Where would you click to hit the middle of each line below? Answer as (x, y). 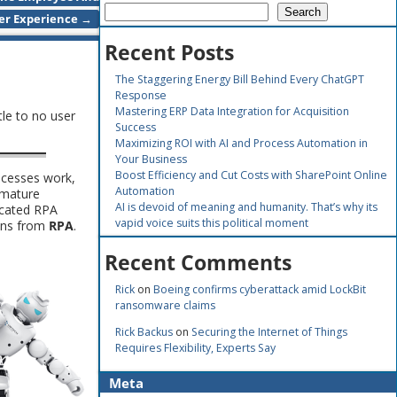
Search (303, 12)
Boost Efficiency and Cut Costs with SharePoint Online (252, 175)
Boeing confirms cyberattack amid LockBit (260, 289)
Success (136, 128)
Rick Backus (144, 332)
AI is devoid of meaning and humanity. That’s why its (247, 207)
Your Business (152, 160)
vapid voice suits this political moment (212, 223)
